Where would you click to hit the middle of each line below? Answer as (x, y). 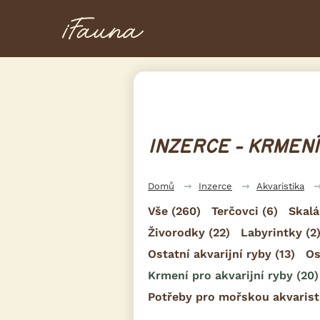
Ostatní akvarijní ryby (210, 254)
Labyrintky (271, 232)
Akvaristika (280, 186)
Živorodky (176, 232)
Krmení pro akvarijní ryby (220, 275)
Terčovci (235, 211)
